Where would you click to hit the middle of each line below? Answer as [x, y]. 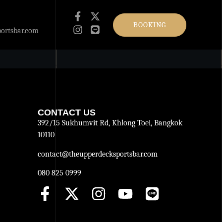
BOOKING [149, 25]
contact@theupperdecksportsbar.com [98, 154]
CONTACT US [67, 113]
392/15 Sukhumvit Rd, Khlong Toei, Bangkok [110, 123]
